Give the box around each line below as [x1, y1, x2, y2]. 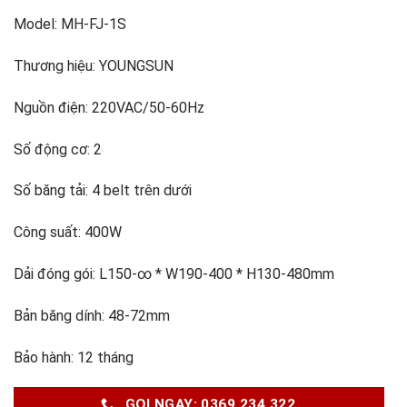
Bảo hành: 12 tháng [14, 348, 134, 366]
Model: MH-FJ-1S [14, 15, 126, 34]
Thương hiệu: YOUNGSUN [14, 56, 174, 74]
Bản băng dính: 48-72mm [14, 306, 170, 324]
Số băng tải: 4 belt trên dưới [14, 182, 192, 200]
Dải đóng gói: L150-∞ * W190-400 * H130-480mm [14, 264, 334, 283]
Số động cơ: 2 [14, 140, 102, 158]
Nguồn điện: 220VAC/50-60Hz [14, 98, 204, 116]
